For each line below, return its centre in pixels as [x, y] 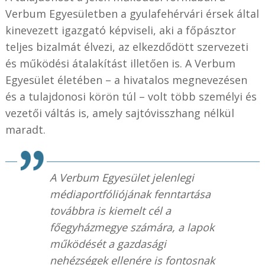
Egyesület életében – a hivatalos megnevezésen [126, 80]
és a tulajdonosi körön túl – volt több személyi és [131, 96]
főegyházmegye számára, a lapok [132, 227]
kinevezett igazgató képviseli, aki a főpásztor [120, 30]
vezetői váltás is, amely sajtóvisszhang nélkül [119, 113]
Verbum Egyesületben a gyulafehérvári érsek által [132, 13]
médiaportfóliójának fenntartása [130, 194]
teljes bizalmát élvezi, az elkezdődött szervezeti [127, 46]
